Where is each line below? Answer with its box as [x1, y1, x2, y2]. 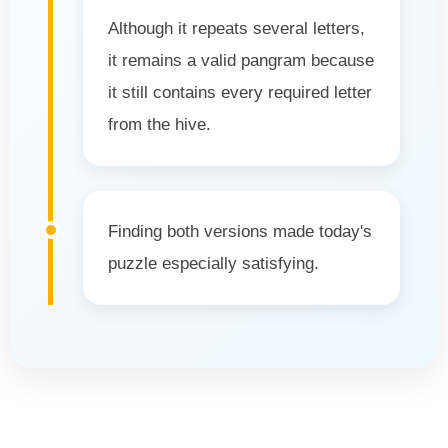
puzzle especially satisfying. [108, 253, 319, 273]
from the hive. [108, 114, 211, 134]
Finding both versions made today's [108, 221, 372, 241]
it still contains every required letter [108, 82, 372, 102]
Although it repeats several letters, [108, 18, 365, 38]
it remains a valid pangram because [108, 50, 374, 70]
